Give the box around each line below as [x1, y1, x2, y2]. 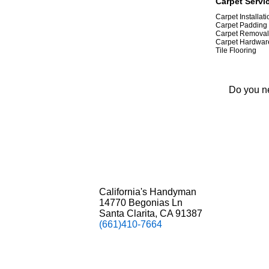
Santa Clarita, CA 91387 [99, 208, 202, 219]
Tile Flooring [216, 46, 256, 55]
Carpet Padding [216, 21, 267, 29]
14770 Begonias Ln [99, 198, 183, 208]
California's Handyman [99, 187, 196, 197]
